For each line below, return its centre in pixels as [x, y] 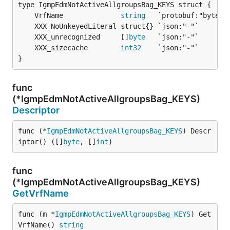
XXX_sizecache [78, 48]
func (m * [36, 214]
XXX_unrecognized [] [82, 37]
